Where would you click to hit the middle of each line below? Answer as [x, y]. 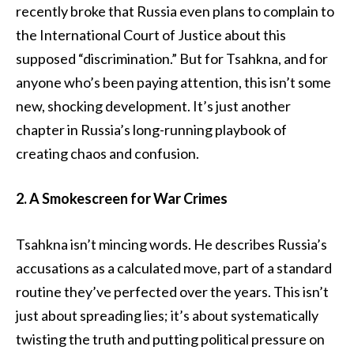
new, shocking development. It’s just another [153, 105]
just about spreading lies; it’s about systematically [167, 316]
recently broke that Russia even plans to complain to [175, 11]
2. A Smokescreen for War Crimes [122, 199]
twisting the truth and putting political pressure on [170, 339]
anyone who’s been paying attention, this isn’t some [173, 82]
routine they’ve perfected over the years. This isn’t [172, 292]
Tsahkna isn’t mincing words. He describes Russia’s [171, 245]
